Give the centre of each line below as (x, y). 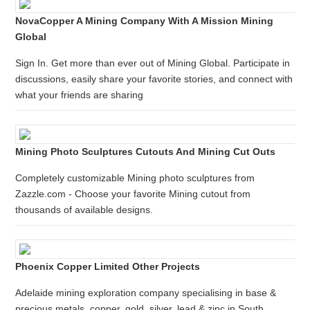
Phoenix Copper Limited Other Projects (108, 266)
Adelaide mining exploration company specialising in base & (146, 293)
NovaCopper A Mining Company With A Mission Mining (145, 21)
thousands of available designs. (84, 210)
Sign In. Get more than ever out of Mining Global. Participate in (153, 63)
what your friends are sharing (80, 95)
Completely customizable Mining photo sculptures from (135, 178)
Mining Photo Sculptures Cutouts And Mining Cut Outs (146, 152)
